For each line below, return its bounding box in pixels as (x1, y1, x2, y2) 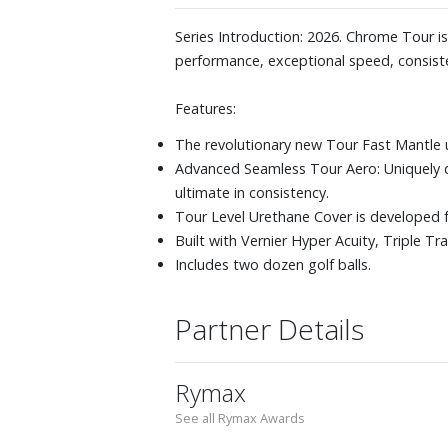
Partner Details (175, 309, 364, 348)
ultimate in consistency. (175, 182, 329, 202)
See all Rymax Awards (175, 408, 305, 427)
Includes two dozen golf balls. (175, 254, 371, 274)
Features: (175, 98, 236, 118)
